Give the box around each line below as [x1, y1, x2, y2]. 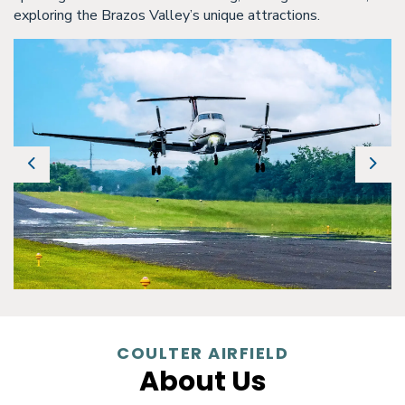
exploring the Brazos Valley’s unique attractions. [14, 5, 320, 26]
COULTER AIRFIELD [117, 342, 288, 365]
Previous [31, 163, 86, 184]
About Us [138, 363, 267, 401]
